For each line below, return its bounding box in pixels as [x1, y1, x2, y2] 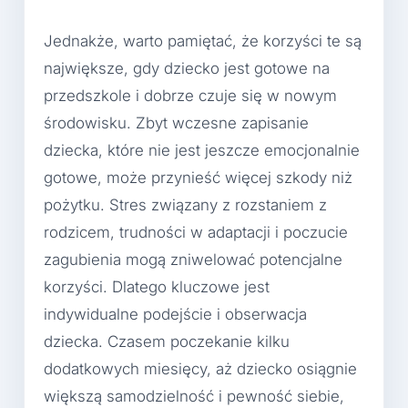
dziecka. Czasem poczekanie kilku [44, 332, 290, 352]
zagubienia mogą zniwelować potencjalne [44, 250, 342, 270]
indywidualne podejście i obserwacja [44, 305, 307, 324]
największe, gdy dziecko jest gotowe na [44, 59, 330, 78]
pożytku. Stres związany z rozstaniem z [44, 196, 327, 215]
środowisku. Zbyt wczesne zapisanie [44, 114, 309, 133]
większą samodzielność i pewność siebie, [44, 387, 344, 406]
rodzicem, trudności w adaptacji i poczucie [44, 223, 348, 242]
